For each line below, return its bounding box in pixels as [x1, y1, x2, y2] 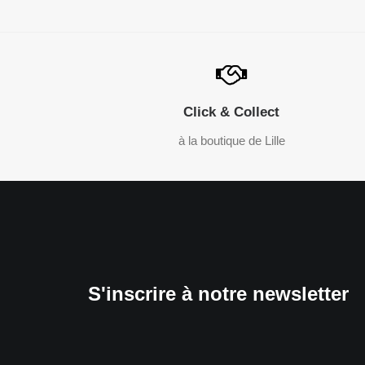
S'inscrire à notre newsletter [88, 283, 349, 305]
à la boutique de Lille [178, 134, 285, 147]
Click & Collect [183, 104, 279, 120]
